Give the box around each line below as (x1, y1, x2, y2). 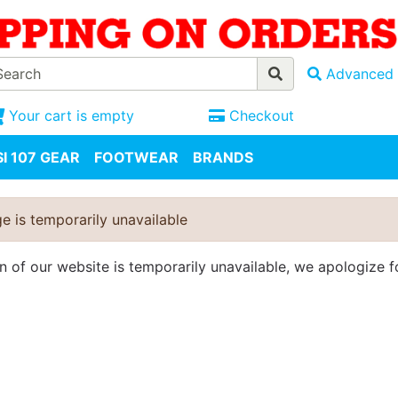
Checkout (228, 107, 294, 125)
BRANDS (193, 148, 253, 167)
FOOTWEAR (94, 148, 179, 167)
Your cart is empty (8, 107, 134, 125)
